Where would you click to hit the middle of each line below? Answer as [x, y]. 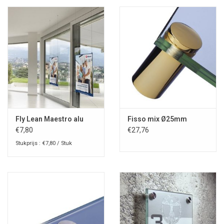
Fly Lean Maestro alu [49, 119]
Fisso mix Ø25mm [157, 119]
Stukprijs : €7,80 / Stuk [44, 143]
